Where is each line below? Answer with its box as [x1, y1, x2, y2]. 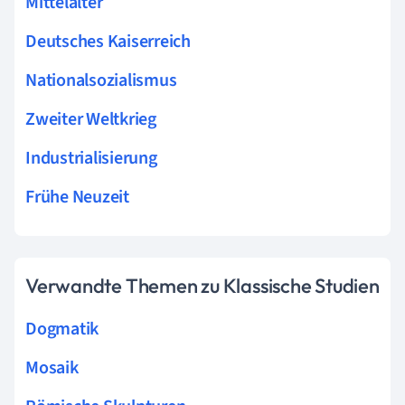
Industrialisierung [25, 145, 157, 171]
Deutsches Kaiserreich [25, 28, 191, 54]
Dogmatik [25, 316, 99, 342]
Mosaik [25, 354, 79, 381]
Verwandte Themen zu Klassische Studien [25, 272, 380, 298]
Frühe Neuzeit [25, 184, 129, 210]
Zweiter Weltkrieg [25, 106, 156, 132]
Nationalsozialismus [25, 67, 177, 93]
